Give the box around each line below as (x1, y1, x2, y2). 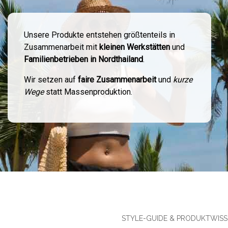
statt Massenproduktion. (43, 87, 132, 97)
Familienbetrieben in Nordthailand (23, 54, 143, 64)
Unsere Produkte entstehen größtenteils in (23, 30, 175, 40)
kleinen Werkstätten (99, 42, 170, 52)
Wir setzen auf (23, 75, 78, 84)
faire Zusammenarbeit (77, 75, 156, 84)
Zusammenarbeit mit (23, 42, 99, 52)
